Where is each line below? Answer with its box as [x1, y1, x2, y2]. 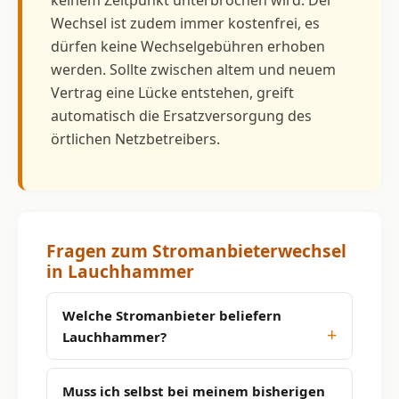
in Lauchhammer [46, 258, 194, 283]
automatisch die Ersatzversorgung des [51, 105, 312, 126]
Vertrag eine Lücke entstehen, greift [51, 82, 294, 102]
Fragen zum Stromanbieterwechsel [46, 238, 346, 263]
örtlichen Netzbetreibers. [51, 128, 220, 149]
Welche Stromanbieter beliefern [62, 305, 281, 324]
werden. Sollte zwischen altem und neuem [51, 59, 336, 79]
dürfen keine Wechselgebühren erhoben [51, 36, 325, 56]
